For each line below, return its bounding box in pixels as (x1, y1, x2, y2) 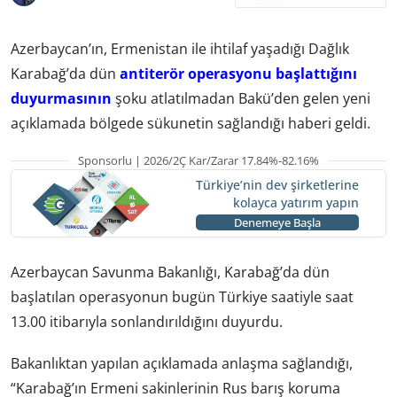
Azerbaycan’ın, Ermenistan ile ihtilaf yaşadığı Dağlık (11, 38, 349, 58)
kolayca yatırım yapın (232, 194, 359, 212)
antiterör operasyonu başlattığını (120, 63, 357, 83)
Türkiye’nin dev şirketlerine (195, 176, 359, 194)
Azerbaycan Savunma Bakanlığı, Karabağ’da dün (11, 261, 330, 282)
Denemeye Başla (233, 214, 321, 231)
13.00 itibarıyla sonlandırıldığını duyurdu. (11, 311, 283, 331)
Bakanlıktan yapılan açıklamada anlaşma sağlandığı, (11, 353, 353, 373)
